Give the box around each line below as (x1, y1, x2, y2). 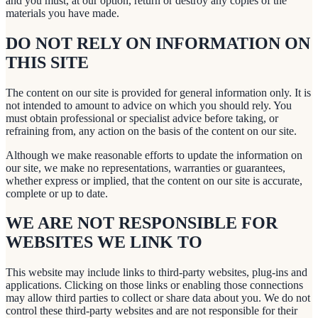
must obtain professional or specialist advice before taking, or (6, 111, 278, 124)
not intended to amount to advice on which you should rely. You (6, 99, 292, 111)
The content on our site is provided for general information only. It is (6, 86, 311, 99)
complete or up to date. (6, 187, 108, 199)
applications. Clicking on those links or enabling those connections (6, 279, 303, 292)
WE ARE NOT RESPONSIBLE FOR (6, 214, 278, 233)
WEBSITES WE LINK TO (6, 233, 202, 252)
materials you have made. (6, 6, 119, 19)
